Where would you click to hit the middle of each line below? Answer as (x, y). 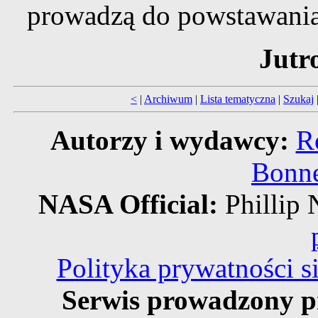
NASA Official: (131, 204)
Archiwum (168, 99)
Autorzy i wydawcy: (169, 141)
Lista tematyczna (238, 99)
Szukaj (298, 99)
